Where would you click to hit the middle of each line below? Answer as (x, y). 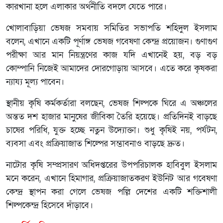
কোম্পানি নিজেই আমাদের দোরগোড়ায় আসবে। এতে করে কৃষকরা (111, 68)
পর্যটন (206, 130)
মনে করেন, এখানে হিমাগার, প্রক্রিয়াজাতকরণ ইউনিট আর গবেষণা (111, 178)
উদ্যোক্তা (122, 130)
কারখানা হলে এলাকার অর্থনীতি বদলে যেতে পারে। (86, 7)
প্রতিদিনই (178, 117)
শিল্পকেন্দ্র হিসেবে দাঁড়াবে (48, 205)
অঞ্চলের (204, 103)
